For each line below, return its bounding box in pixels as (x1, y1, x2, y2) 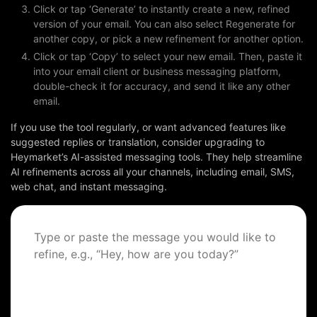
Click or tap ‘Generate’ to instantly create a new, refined (33, 3, 290, 15)
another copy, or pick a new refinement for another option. (33, 33, 304, 45)
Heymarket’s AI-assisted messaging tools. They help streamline (11, 151, 302, 163)
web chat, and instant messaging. (11, 180, 167, 192)
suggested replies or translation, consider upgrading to (11, 136, 265, 148)
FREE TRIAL (131, 71, 186, 83)
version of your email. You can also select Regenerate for (33, 18, 295, 30)
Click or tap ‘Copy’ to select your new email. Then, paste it (33, 50, 302, 62)
